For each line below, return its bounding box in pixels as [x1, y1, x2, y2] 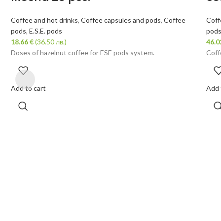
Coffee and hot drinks [10, 16, 78, 24]
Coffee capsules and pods [80, 16, 161, 24]
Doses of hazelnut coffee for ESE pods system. [10, 48, 154, 57]
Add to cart [10, 84, 46, 92]
